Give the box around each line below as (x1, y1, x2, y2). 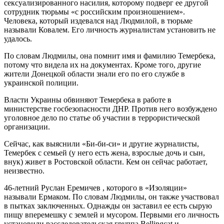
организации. (4, 122, 50, 131)
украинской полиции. (4, 78, 78, 87)
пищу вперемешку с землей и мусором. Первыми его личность (4, 210, 219, 219)
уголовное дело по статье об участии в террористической (4, 113, 200, 122)
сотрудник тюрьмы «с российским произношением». (4, 7, 185, 16)
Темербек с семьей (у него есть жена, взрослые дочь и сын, (4, 148, 205, 157)
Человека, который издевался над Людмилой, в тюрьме (4, 16, 192, 25)
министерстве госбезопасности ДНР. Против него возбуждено (4, 104, 217, 113)
